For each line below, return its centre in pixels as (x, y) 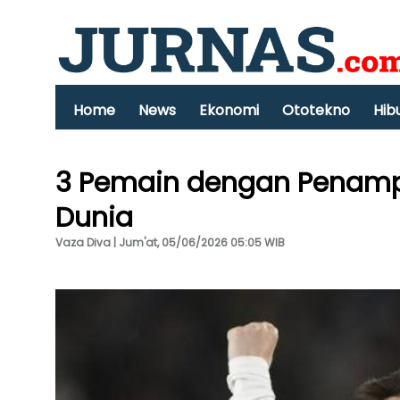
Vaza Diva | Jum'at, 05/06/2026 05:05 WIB (170, 242)
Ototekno (316, 110)
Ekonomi (229, 110)
